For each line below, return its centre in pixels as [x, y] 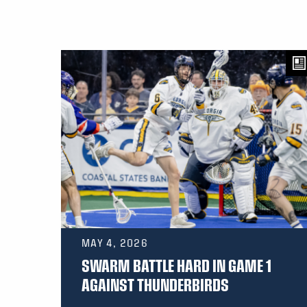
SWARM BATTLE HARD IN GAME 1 [176, 266]
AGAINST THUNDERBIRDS [155, 285]
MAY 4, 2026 [115, 243]
